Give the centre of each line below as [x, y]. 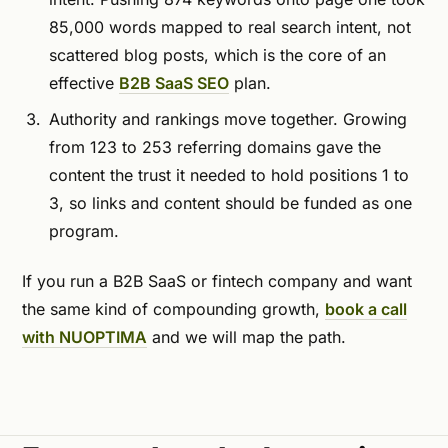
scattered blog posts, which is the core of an [218, 54]
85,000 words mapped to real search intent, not [230, 26]
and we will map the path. [246, 336]
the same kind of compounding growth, [173, 308]
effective [84, 82]
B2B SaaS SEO [174, 82]
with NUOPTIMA [84, 336]
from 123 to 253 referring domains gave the [215, 146]
